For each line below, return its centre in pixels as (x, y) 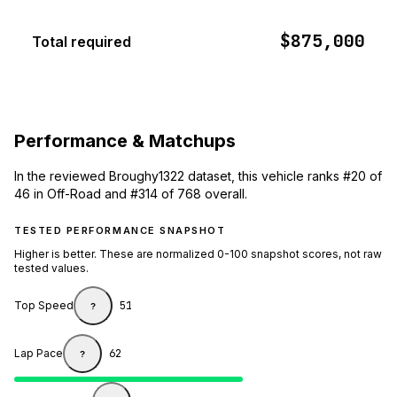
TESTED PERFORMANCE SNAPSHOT (120, 231)
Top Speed (44, 306)
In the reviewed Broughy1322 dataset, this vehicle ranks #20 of (198, 176)
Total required (82, 42)
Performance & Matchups (125, 140)
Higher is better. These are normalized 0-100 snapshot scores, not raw (198, 254)
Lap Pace (39, 354)
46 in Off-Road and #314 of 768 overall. (131, 194)
